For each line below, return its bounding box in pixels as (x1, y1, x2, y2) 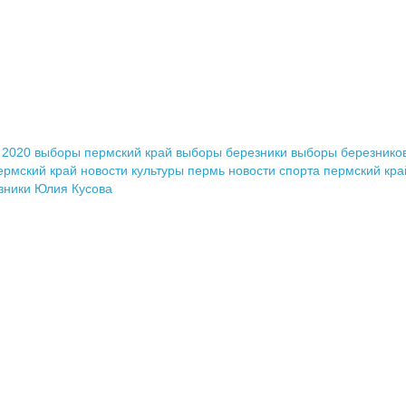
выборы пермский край (34, 144, 172, 159)
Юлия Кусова (34, 180, 112, 196)
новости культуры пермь (81, 162, 225, 178)
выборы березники (176, 144, 287, 159)
